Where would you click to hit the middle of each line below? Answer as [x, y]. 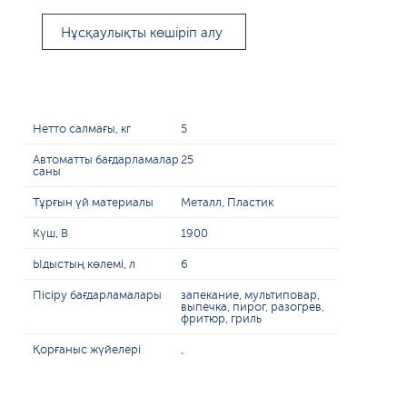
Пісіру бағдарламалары [98, 295]
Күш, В [51, 233]
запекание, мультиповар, [250, 295]
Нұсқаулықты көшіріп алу [141, 33]
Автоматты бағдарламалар [106, 159]
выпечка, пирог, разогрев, [253, 307]
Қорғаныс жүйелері [87, 349]
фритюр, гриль [221, 318]
